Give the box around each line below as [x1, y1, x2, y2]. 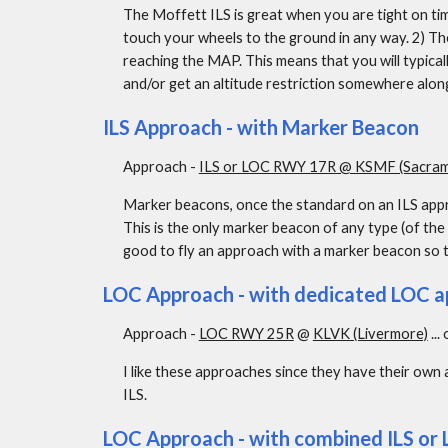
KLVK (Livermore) [312, 325, 428, 342]
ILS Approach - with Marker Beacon [102, 115, 419, 139]
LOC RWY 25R [198, 325, 294, 342]
